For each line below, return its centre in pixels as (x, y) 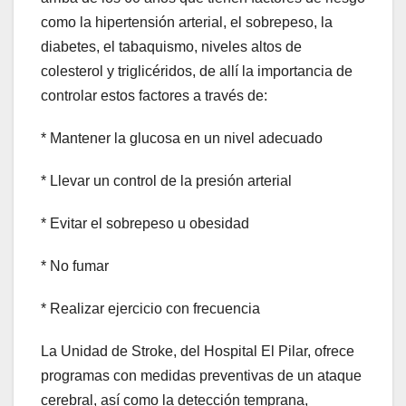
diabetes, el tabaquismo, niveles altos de (171, 47)
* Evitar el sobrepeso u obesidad (145, 224)
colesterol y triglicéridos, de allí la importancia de (197, 72)
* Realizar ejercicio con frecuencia (150, 309)
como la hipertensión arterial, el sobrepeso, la (187, 23)
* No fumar (75, 266)
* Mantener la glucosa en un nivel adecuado (182, 139)
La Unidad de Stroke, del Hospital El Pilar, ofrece (198, 352)
